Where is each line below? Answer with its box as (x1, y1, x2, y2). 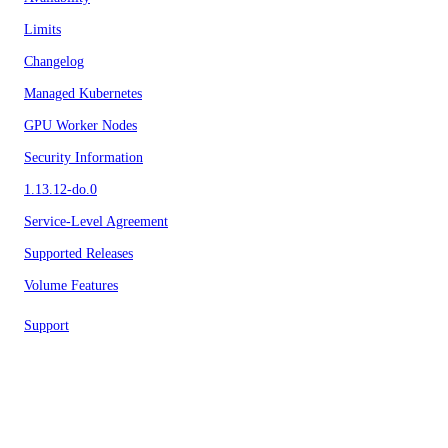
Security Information (24, 150, 143, 165)
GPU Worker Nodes (24, 118, 137, 133)
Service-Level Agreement (24, 214, 168, 229)
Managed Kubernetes (24, 86, 142, 101)
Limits (24, 22, 61, 37)
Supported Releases (24, 246, 133, 261)
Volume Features (24, 278, 118, 293)
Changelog (24, 54, 84, 69)
